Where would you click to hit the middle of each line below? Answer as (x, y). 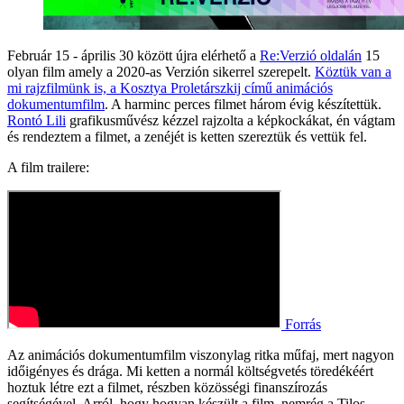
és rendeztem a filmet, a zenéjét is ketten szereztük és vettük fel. (187, 136)
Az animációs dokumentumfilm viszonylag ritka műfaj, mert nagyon (201, 354)
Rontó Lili (37, 120)
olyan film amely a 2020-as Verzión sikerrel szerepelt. (161, 71)
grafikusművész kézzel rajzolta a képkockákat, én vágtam (230, 120)
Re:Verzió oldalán (311, 55)
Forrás (301, 324)
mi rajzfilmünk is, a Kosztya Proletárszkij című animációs (170, 87)
